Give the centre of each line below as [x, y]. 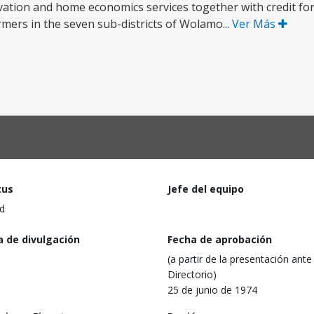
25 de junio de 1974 [212, 289]
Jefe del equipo [206, 189]
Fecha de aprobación [220, 239]
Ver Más [255, 24]
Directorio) [192, 274]
